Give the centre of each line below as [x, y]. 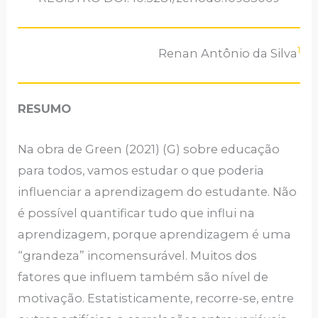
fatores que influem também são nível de [143, 276]
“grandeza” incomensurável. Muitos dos [138, 255]
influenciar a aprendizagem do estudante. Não [158, 191]
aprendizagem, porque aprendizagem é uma [155, 234]
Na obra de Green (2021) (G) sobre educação [149, 149]
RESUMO [45, 109]
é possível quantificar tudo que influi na [137, 213]
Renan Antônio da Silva [227, 54]
